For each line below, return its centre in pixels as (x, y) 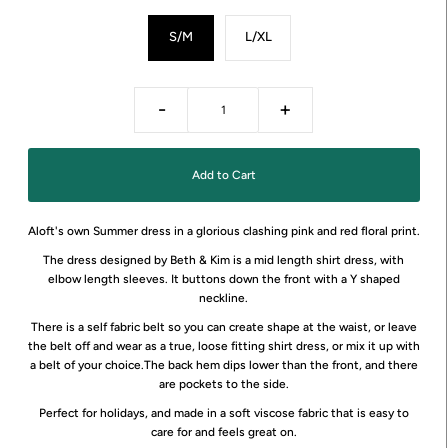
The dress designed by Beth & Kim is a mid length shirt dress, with (224, 259)
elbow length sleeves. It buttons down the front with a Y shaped (223, 278)
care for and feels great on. (223, 431)
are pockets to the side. (223, 383)
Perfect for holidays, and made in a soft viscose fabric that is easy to (223, 412)
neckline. (224, 297)
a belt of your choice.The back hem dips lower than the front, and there (223, 364)
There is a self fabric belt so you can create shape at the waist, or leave (223, 326)
